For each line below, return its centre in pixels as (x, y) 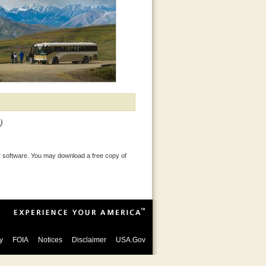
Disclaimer (89, 240)
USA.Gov (130, 240)
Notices (50, 240)
